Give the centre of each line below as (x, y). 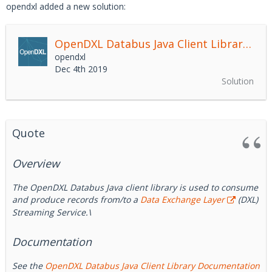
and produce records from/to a (76, 199)
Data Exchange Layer (182, 199)
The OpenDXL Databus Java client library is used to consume (135, 187)
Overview (36, 163)
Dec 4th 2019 (81, 69)
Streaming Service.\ (52, 212)
